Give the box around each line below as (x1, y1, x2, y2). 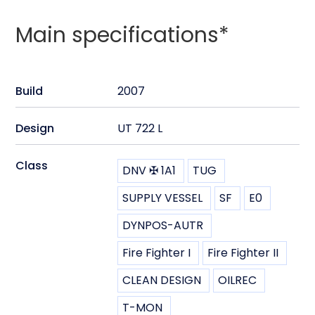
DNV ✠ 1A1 (122, 162, 176, 179)
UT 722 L (117, 120, 163, 136)
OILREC (218, 271, 257, 288)
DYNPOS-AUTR (122, 217, 204, 233)
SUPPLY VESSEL (122, 189, 203, 206)
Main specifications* (15, 20, 230, 50)
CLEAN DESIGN (122, 271, 202, 288)
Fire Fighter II (207, 244, 279, 261)
